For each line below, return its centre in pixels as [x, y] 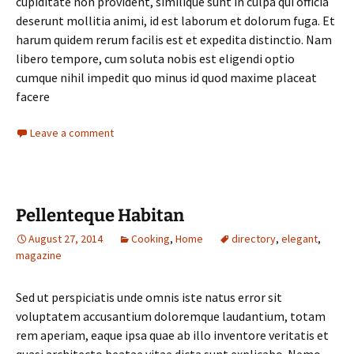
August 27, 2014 [66, 239]
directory [254, 239]
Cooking [151, 239]
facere [33, 96]
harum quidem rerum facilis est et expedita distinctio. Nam [174, 40]
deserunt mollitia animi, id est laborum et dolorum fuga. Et [175, 21]
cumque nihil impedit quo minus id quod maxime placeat [166, 77]
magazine [39, 255]
